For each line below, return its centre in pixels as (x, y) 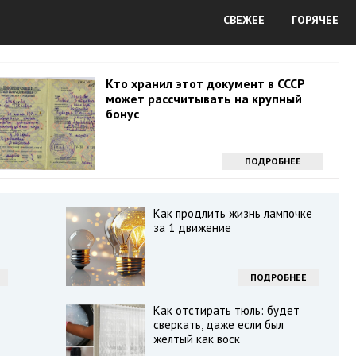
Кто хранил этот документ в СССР (205, 83)
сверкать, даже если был (218, 325)
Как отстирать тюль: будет (226, 310)
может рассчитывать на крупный (203, 99)
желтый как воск (196, 339)
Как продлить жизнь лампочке (232, 213)
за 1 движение (192, 228)
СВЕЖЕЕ (244, 20)
